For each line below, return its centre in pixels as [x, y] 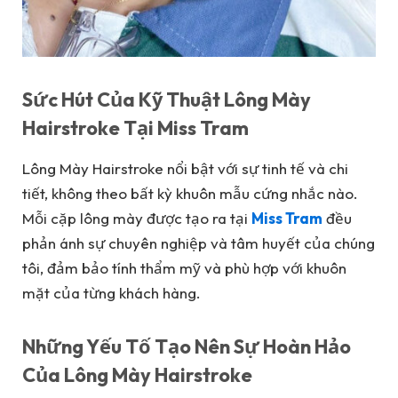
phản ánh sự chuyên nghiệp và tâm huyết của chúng [199, 243]
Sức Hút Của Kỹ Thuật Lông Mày [167, 99]
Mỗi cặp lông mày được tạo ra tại [137, 219]
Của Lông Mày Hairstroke [137, 374]
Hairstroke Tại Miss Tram [135, 127]
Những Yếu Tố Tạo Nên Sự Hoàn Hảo [187, 346]
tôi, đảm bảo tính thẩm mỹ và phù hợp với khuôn [184, 268]
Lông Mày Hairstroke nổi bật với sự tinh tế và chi [185, 169]
